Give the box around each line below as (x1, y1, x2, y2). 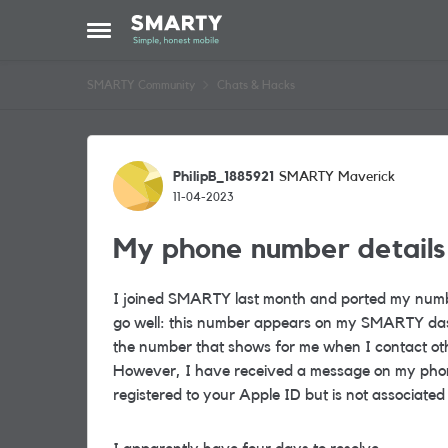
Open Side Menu (86, 28, 200, 44)
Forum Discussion (85, 137, 330, 169)
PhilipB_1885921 (173, 169, 274, 184)
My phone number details (113, 235, 445, 263)
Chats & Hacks (217, 79, 295, 91)
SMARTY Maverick (279, 170, 395, 184)
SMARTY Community (87, 79, 195, 91)
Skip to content (151, 22, 242, 36)
